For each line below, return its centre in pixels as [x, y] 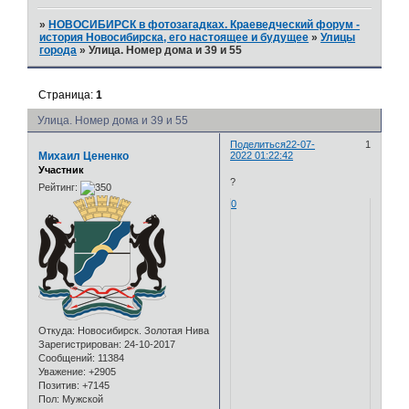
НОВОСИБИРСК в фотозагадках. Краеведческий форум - [204, 25]
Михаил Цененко [84, 156]
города [58, 51]
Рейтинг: [58, 188]
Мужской [81, 399]
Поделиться [258, 144]
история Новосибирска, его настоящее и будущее [174, 38]
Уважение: [62, 372]
